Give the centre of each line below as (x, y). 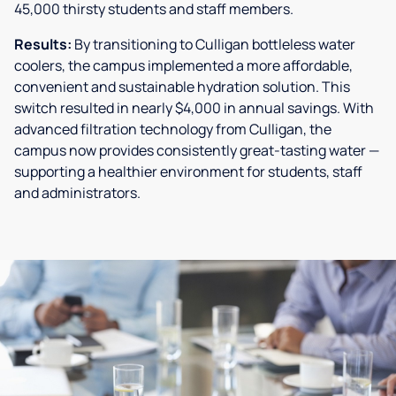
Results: (43, 44)
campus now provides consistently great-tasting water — (197, 150)
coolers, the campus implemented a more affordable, (183, 65)
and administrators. (77, 192)
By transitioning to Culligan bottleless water (213, 44)
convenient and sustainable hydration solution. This (182, 86)
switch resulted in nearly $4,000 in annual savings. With (194, 107)
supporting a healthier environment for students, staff (188, 171)
